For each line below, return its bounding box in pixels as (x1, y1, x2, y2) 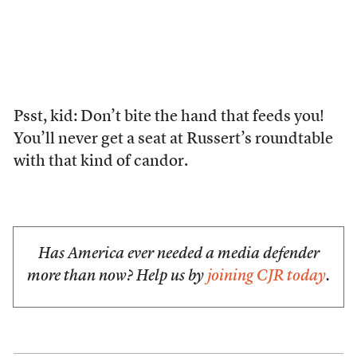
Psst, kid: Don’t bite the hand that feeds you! (13, 109, 324, 125)
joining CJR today (207, 269, 326, 284)
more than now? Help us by (27, 269, 207, 284)
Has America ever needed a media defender (37, 246, 320, 262)
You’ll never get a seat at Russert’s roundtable (13, 131, 333, 147)
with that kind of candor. (13, 154, 188, 170)
